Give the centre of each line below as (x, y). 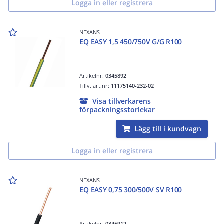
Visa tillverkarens (122, 101)
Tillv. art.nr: (95, 85)
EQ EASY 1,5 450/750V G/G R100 (131, 41)
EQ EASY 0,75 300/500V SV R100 (131, 189)
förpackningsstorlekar (117, 109)
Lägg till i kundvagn (168, 128)
